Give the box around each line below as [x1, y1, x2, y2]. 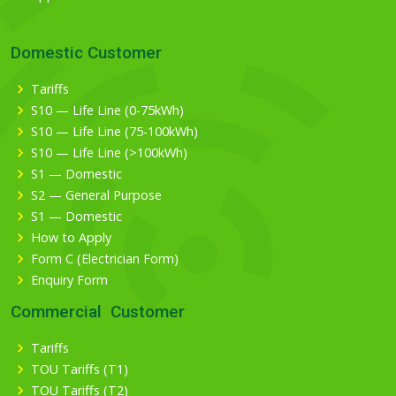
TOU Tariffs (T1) [31, 361, 128, 377]
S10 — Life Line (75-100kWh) [31, 123, 198, 140]
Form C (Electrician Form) [31, 250, 179, 267]
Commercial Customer [11, 301, 185, 322]
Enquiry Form [31, 271, 108, 288]
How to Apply [31, 229, 111, 246]
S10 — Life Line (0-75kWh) [31, 102, 184, 118]
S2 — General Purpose [31, 187, 162, 203]
